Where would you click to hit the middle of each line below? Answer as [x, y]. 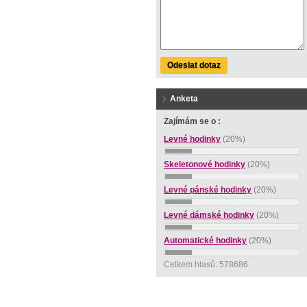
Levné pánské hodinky [208, 190]
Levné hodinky [192, 139]
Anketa [184, 99]
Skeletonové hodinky [205, 164]
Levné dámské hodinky [209, 215]
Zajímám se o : [192, 121]
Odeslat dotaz [194, 65]
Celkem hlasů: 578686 [206, 265]
